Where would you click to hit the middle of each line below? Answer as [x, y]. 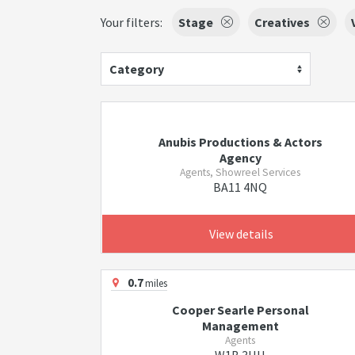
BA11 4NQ [240, 187]
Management [240, 326]
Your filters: [132, 22]
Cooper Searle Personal [240, 310]
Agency [240, 158]
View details [241, 234]
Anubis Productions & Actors [240, 142]
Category [137, 69]
